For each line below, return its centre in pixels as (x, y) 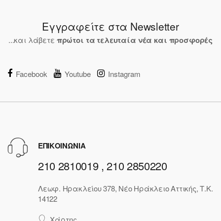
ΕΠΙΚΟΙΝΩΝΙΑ (62, 146)
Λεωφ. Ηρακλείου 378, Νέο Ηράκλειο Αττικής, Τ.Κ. (126, 188)
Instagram (124, 74)
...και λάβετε (32, 40)
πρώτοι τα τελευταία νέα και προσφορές (135, 40)
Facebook (32, 74)
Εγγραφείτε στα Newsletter (110, 26)
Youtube (78, 74)
